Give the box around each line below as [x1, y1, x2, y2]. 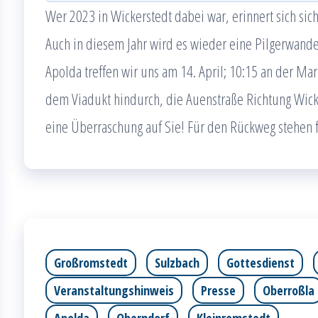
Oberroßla [263, 282, 314, 299]
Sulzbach [155, 254, 199, 271]
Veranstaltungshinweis [54, 282, 174, 299]
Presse [201, 282, 236, 299]
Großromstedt [54, 254, 128, 271]
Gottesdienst [226, 254, 295, 271]
